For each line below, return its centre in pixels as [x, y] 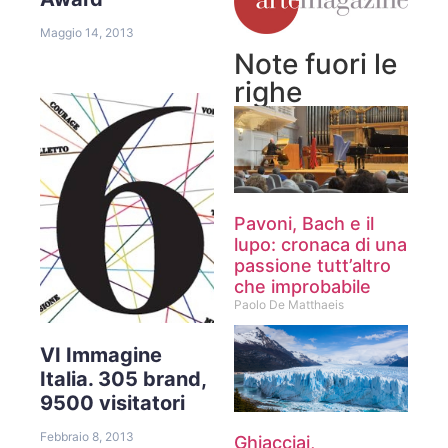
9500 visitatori [112, 402]
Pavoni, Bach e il [304, 223]
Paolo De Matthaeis [289, 304]
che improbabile [302, 286]
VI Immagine [101, 354]
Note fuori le [315, 63]
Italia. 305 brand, [123, 378]
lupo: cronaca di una [320, 244]
